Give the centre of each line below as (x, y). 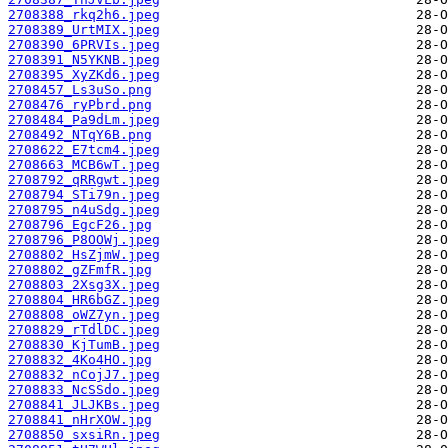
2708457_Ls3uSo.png (80, 90)
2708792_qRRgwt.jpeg (84, 180)
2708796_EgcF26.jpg (80, 225)
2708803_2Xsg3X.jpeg (84, 285)
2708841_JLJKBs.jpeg (84, 405)
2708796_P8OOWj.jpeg (84, 240)
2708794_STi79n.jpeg (84, 195)
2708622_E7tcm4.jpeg (84, 150)
